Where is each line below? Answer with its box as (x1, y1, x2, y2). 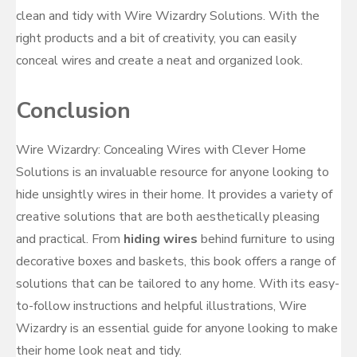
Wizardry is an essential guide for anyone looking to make (16, 320, 338, 337)
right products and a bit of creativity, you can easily (16, 29, 296, 47)
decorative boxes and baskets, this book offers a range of (16, 253, 335, 270)
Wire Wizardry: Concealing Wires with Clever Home (16, 141, 306, 159)
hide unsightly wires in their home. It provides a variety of (16, 186, 332, 203)
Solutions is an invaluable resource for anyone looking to (16, 163, 329, 181)
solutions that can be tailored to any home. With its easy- (16, 275, 339, 292)
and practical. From (16, 230, 124, 248)
